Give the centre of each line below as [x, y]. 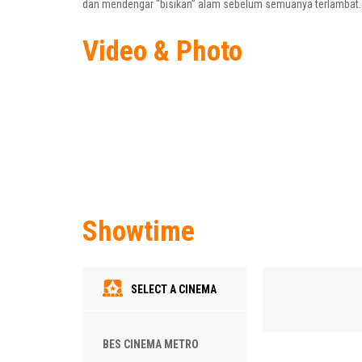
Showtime [139, 232]
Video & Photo [162, 52]
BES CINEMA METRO [151, 345]
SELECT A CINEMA [174, 290]
